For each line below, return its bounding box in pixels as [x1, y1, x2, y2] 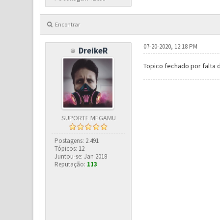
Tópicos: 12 [55, 144, 85, 153]
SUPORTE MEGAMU [61, 113, 116, 122]
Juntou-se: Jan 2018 [55, 152, 108, 161]
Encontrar [55, 21, 80, 28]
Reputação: [55, 160, 87, 168]
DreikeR [79, 45, 108, 56]
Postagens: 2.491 [55, 137, 99, 145]
